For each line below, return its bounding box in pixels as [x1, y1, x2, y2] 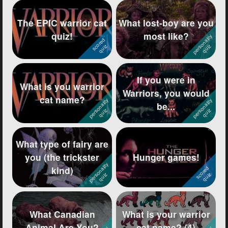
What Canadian [29, 208, 95, 221]
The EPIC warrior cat [17, 16, 107, 29]
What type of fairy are [16, 137, 108, 150]
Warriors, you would [122, 87, 210, 100]
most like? [143, 29, 189, 42]
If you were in [136, 73, 195, 87]
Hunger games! [132, 150, 199, 163]
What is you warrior [20, 80, 104, 93]
